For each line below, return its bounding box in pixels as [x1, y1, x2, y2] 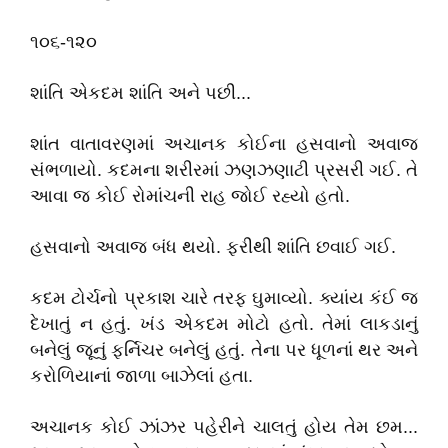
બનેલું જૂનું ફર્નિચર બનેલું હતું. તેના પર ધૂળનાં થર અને [30, 340, 418, 360]
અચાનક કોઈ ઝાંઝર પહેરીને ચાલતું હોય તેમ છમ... [30, 417, 418, 437]
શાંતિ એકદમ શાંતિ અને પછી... [30, 83, 251, 103]
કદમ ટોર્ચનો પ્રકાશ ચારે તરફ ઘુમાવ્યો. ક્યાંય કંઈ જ [30, 288, 418, 308]
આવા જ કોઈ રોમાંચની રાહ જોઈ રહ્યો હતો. [30, 186, 350, 206]
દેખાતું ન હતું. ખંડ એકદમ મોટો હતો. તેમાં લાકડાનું [30, 314, 418, 334]
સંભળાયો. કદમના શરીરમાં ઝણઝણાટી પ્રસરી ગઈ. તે [30, 160, 418, 180]
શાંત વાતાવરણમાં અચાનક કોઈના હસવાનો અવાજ [30, 134, 418, 154]
